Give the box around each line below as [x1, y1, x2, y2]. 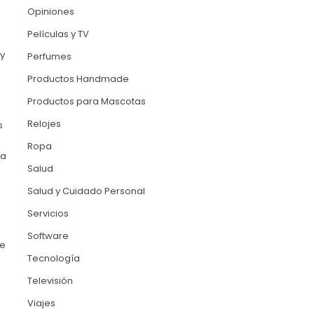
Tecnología [27, 252, 80, 266]
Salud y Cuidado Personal [27, 184, 145, 198]
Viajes [27, 296, 55, 310]
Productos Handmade [27, 72, 129, 86]
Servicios [27, 207, 69, 221]
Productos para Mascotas [27, 95, 146, 109]
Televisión [27, 274, 73, 288]
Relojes [27, 117, 61, 131]
